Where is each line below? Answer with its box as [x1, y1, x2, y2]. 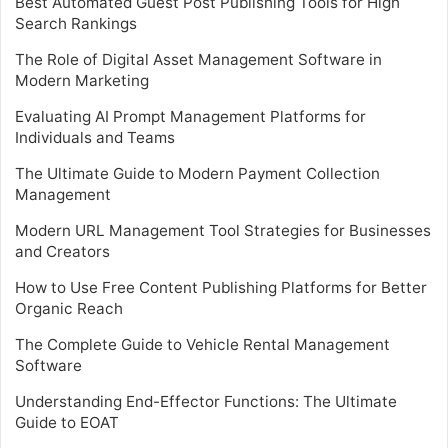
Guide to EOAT [15, 412, 119, 432]
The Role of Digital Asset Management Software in [15, 49, 382, 69]
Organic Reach [15, 298, 123, 318]
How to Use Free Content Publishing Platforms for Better [15, 277, 427, 297]
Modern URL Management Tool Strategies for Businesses [15, 220, 431, 240]
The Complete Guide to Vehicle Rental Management [15, 334, 390, 354]
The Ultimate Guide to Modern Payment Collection [15, 163, 380, 183]
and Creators [15, 241, 110, 261]
